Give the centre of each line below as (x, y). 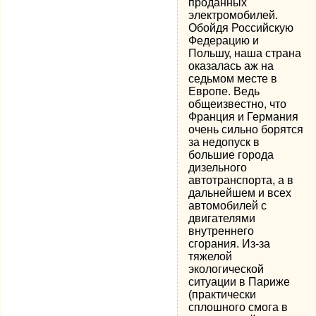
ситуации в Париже (239, 282)
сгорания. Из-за (230, 244)
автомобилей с (228, 206)
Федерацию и (224, 41)
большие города (231, 155)
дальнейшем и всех (240, 193)
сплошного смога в (238, 307)
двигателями (222, 218)
